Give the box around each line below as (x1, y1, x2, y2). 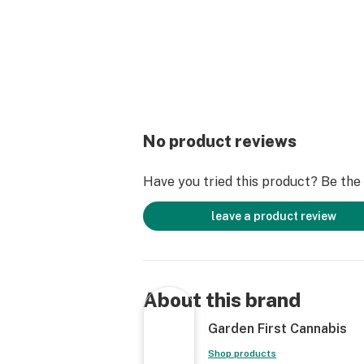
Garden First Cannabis (208, 321, 347, 336)
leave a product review (211, 210, 336, 223)
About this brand (143, 288, 301, 311)
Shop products (208, 348, 276, 359)
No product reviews (143, 132, 297, 151)
